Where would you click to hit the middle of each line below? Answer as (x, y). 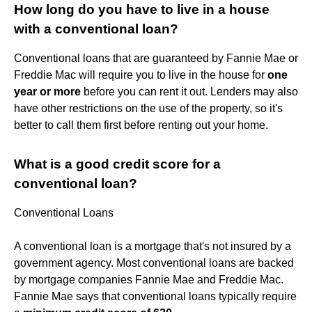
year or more (47, 91)
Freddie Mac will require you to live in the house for (141, 75)
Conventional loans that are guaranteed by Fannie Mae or (156, 58)
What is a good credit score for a (117, 164)
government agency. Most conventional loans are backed (154, 263)
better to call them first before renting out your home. (141, 125)
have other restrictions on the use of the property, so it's (148, 108)
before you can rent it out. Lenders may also (189, 91)
